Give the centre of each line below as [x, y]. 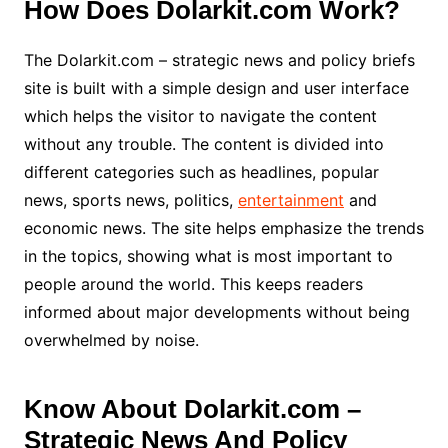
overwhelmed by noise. [113, 339]
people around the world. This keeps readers [193, 283]
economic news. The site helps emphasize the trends [223, 227]
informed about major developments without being [216, 311]
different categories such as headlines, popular [201, 171]
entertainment [290, 199]
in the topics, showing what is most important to [208, 255]
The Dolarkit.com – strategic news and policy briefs [219, 59]
